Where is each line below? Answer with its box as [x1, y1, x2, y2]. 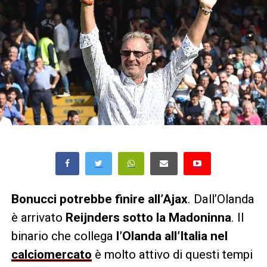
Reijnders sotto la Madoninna [65, 210, 231, 225]
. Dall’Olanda [187, 191, 254, 206]
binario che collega [11, 228, 116, 243]
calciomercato [11, 247, 92, 262]
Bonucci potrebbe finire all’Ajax [11, 191, 188, 206]
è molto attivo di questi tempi [91, 247, 253, 262]
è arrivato [11, 210, 66, 225]
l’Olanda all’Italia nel [116, 228, 228, 243]
